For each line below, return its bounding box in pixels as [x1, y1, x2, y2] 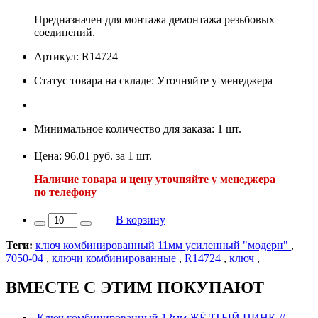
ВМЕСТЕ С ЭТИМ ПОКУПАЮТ [6, 278, 264, 297]
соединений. [34, 26, 95, 38]
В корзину [116, 213, 165, 226]
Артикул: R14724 [34, 50, 118, 62]
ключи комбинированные [52, 251, 179, 264]
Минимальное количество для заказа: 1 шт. [34, 122, 241, 135]
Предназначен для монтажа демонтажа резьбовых [34, 13, 275, 26]
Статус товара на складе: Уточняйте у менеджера [34, 74, 273, 87]
